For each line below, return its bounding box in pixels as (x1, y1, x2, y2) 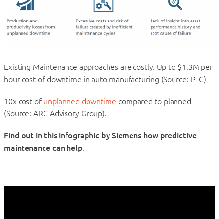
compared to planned (116, 96, 192, 106)
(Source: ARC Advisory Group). (4, 109, 107, 118)
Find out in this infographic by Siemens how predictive (4, 131, 197, 140)
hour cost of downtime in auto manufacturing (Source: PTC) (4, 74, 207, 84)
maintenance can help (4, 143, 83, 152)
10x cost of (4, 96, 44, 106)
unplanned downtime (43, 96, 117, 106)
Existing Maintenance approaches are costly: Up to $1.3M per (4, 62, 213, 71)
